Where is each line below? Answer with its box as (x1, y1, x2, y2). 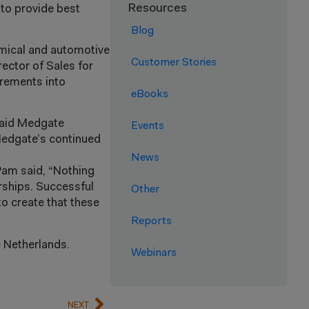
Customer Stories (131, 57, 217, 68)
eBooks (131, 88, 168, 100)
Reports (131, 215, 172, 227)
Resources (128, 2, 187, 15)
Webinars (131, 247, 177, 259)
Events (131, 120, 164, 132)
